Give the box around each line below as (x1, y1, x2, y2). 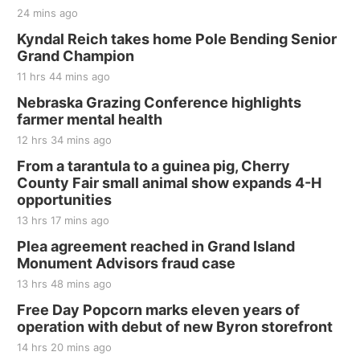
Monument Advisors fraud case (17, 255, 235, 272)
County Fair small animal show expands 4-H (17, 174, 321, 192)
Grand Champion (17, 47, 134, 65)
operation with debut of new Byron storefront (17, 318, 333, 336)
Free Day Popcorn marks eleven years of (17, 301, 300, 319)
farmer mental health (17, 111, 162, 129)
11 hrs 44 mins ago (17, 70, 110, 84)
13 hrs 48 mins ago (17, 277, 112, 291)
